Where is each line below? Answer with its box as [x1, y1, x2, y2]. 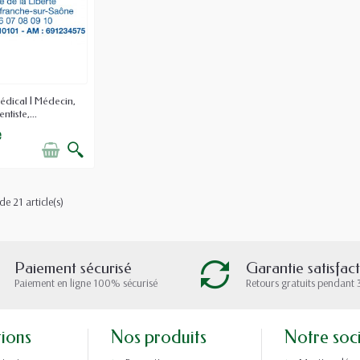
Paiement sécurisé [14, 258, 132, 277]
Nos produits [111, 325, 207, 348]
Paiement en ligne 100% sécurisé [14, 275, 157, 290]
